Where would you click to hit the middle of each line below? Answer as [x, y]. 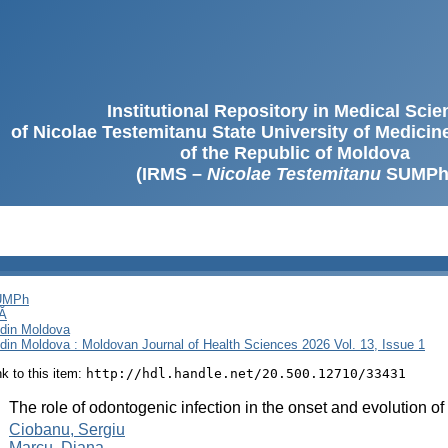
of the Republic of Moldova [295, 153]
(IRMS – [171, 174]
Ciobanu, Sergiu [67, 429]
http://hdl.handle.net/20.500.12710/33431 [246, 373]
